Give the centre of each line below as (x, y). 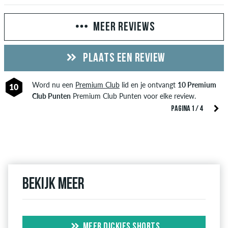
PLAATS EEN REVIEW (123, 58)
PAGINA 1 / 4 (187, 109)
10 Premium (197, 84)
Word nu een (53, 84)
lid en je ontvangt (148, 84)
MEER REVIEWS (124, 27)
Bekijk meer (53, 184)
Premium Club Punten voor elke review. (133, 96)
